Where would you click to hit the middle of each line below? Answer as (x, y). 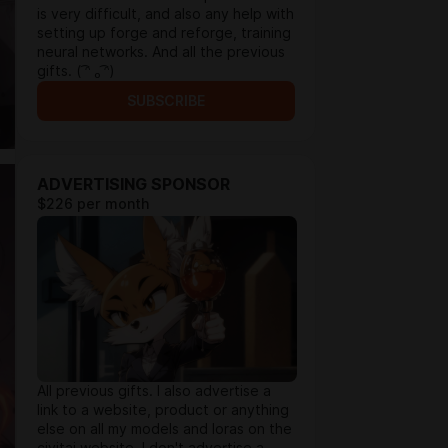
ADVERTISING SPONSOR (133, 184)
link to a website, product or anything (163, 410)
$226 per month (93, 204)
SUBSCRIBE (166, 101)
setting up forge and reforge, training (164, 33)
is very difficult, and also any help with (165, 14)
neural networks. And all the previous (161, 52)
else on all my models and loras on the (164, 429)
